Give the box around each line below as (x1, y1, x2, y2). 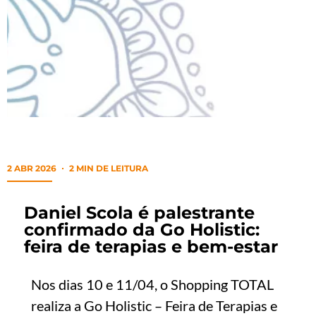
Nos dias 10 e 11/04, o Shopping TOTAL (31, 276, 274, 293)
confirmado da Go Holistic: (24, 219, 260, 240)
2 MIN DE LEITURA (69, 163, 148, 174)
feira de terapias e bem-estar (24, 236, 278, 257)
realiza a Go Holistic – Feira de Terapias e (31, 297, 277, 314)
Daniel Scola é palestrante (24, 202, 255, 223)
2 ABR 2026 (7, 163, 56, 174)
